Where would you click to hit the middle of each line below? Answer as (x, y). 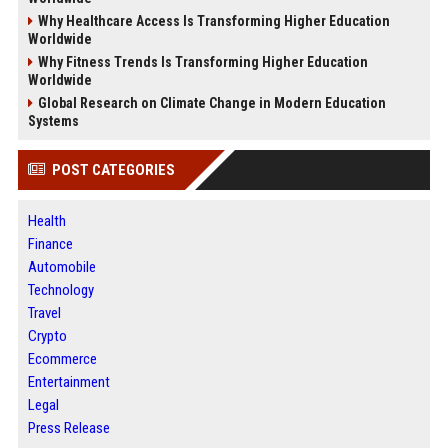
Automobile (61, 267)
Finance (50, 244)
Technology (60, 290)
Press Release (68, 428)
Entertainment (68, 382)
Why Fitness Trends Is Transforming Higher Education (202, 62)
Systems (53, 121)
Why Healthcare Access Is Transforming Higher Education (213, 21)
